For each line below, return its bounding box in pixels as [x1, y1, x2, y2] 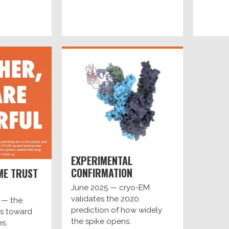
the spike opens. [71, 216, 131, 226]
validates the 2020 [71, 194, 139, 203]
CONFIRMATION [71, 165, 132, 181]
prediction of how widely [71, 205, 162, 215]
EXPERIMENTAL [71, 153, 132, 169]
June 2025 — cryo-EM [71, 182, 150, 192]
